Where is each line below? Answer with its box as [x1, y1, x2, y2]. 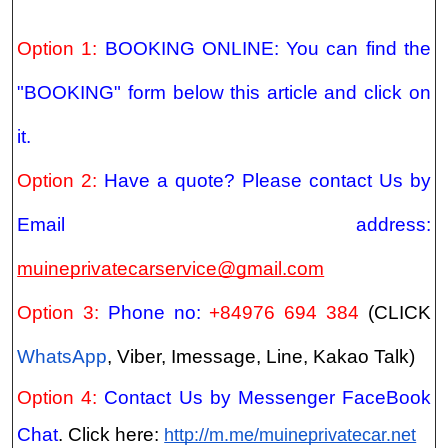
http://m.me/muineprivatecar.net [164, 424, 417, 445]
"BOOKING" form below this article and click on [17, 81, 431, 103]
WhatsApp [17, 345, 108, 367]
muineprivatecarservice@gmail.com [17, 257, 325, 279]
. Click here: [58, 423, 160, 445]
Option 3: [17, 301, 108, 323]
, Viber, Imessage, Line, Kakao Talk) [107, 345, 416, 367]
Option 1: [17, 37, 105, 59]
